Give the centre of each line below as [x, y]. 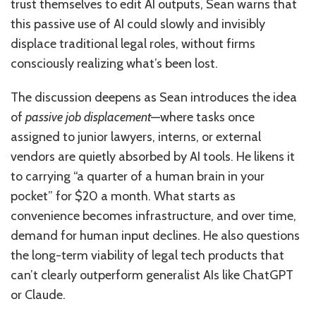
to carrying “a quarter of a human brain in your [138, 177]
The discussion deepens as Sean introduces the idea [154, 98]
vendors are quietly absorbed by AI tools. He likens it [153, 157]
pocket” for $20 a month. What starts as [123, 196]
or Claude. [38, 295]
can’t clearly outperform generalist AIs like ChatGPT [152, 275]
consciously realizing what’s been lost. [114, 64]
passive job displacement [88, 117]
